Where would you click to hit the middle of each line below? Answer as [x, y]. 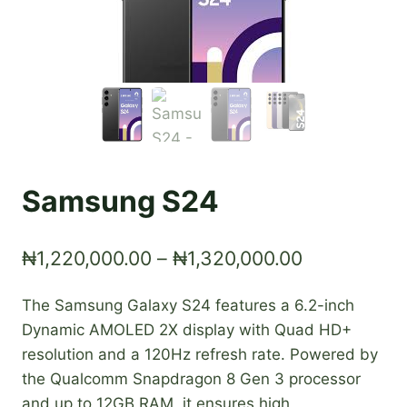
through [338, 350]
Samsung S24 [120, 202]
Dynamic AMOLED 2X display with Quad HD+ [187, 329]
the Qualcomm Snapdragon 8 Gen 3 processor [191, 378]
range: [330, 288]
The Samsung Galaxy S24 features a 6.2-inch [188, 305]
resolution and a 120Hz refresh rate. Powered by [200, 354]
